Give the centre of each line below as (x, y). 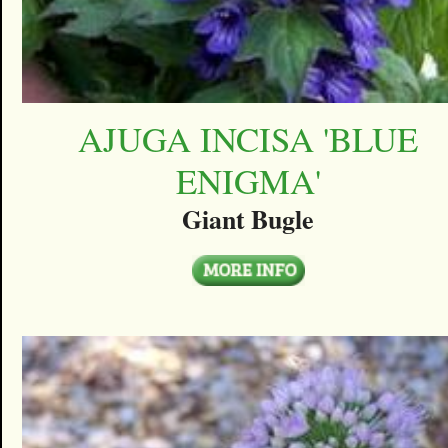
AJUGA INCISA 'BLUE (248, 138)
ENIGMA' (248, 180)
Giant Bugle (248, 219)
